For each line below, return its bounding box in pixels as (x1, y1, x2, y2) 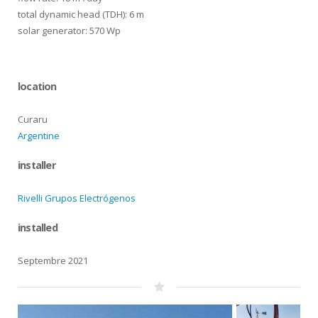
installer (18, 158, 55, 172)
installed (18, 221, 57, 234)
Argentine (18, 129, 60, 142)
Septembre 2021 (18, 254, 88, 267)
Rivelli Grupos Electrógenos (18, 192, 136, 204)
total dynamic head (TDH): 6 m (18, 8, 144, 21)
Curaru (18, 113, 48, 126)
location (18, 79, 57, 93)
